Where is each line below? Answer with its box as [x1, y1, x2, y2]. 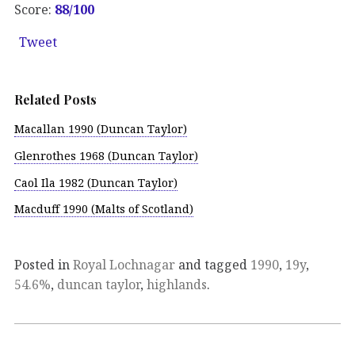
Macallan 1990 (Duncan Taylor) [14, 120, 187, 136]
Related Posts [14, 90, 97, 108]
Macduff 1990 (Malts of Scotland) [14, 201, 193, 217]
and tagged [175, 256, 250, 274]
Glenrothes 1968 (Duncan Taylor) [14, 147, 198, 163]
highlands [147, 276, 207, 294]
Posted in [14, 256, 73, 274]
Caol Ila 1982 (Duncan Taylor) [14, 174, 177, 190]
